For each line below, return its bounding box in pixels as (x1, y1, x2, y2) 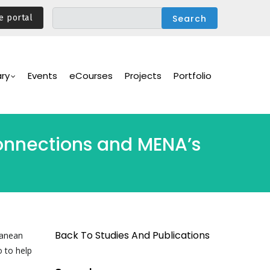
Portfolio (174, 69, 212, 82)
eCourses (69, 69, 113, 82)
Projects (125, 69, 162, 82)
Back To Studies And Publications (55, 228, 210, 243)
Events (28, 69, 57, 82)
